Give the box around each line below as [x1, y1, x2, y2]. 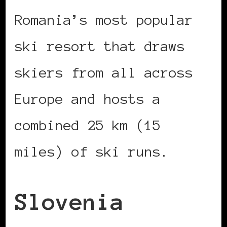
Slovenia [15, 188, 124, 214]
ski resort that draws [15, 39, 185, 54]
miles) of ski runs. [15, 144, 169, 160]
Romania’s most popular [15, 12, 193, 28]
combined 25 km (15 [15, 118, 161, 133]
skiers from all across [15, 65, 193, 81]
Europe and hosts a [15, 91, 161, 107]
